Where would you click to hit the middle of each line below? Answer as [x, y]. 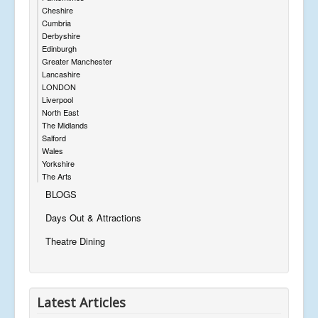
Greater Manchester [77, 61]
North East [60, 113]
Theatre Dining [75, 241]
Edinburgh [59, 49]
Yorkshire [58, 164]
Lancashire [61, 74]
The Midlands [65, 125]
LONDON [59, 87]
